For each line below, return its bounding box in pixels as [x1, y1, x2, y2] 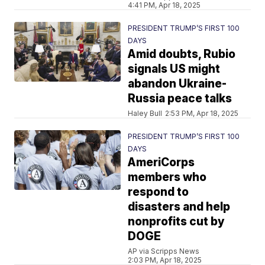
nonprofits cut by [128, 215, 225, 228]
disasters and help [128, 200, 231, 214]
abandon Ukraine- [128, 77, 227, 91]
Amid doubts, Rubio [128, 47, 236, 61]
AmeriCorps [128, 156, 195, 169]
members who [128, 170, 207, 184]
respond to [128, 185, 189, 199]
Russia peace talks [128, 92, 232, 105]
